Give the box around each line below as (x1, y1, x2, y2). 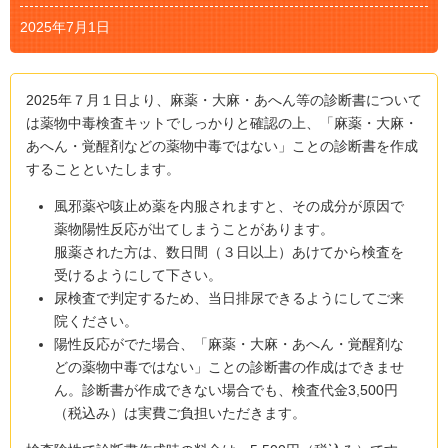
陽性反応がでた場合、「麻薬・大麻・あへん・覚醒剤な (54, 335, 405, 352)
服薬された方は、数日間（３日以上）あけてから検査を (54, 243, 405, 260)
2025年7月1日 (20, 18, 110, 35)
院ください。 (54, 312, 139, 329)
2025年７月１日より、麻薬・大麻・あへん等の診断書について (26, 91, 422, 108)
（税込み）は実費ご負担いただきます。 (54, 404, 307, 421)
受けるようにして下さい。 (54, 266, 223, 283)
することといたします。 (26, 160, 180, 177)
